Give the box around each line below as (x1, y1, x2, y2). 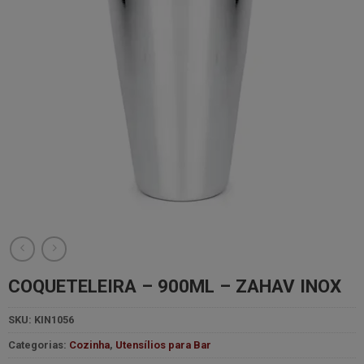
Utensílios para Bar (115, 339, 211, 352)
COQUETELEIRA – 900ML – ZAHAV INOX (7, 275, 341, 297)
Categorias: (7, 339, 69, 352)
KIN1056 (33, 314, 74, 327)
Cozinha (68, 339, 110, 352)
